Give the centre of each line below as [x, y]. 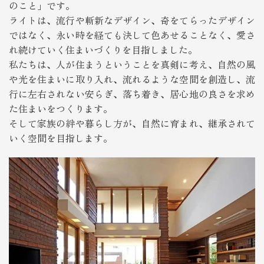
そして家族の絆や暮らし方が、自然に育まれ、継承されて [132, 123]
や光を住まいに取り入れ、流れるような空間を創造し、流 [132, 79]
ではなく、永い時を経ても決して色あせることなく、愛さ [132, 35]
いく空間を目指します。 [61, 138]
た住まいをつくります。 [61, 109]
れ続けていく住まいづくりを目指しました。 [103, 50]
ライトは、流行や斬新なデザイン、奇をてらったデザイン [132, 20]
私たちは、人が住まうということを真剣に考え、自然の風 [132, 65]
